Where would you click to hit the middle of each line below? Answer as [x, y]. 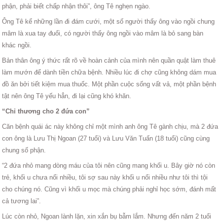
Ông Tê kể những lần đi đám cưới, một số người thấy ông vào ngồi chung [109, 21]
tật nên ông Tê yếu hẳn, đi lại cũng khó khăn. [67, 96]
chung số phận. [24, 150]
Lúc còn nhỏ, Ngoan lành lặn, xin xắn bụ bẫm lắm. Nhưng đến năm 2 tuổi [107, 216]
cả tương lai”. [22, 201]
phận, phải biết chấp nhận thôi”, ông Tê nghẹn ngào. [76, 6]
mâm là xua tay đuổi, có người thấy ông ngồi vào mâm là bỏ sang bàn [103, 33]
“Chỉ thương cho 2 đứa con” [46, 111]
